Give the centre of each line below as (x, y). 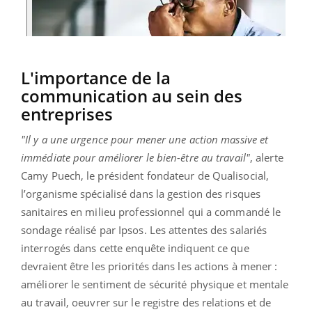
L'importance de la (96, 77)
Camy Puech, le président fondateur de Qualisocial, (145, 175)
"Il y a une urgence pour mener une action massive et (145, 139)
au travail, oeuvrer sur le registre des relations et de (146, 302)
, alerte (266, 157)
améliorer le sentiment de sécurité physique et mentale (155, 284)
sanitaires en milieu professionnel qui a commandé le (151, 211)
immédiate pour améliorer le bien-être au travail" (135, 157)
